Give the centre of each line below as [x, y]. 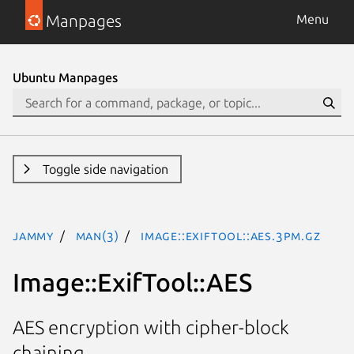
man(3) [97, 235]
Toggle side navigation [105, 169]
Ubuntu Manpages [65, 77]
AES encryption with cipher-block [151, 328]
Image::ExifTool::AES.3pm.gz [231, 235]
